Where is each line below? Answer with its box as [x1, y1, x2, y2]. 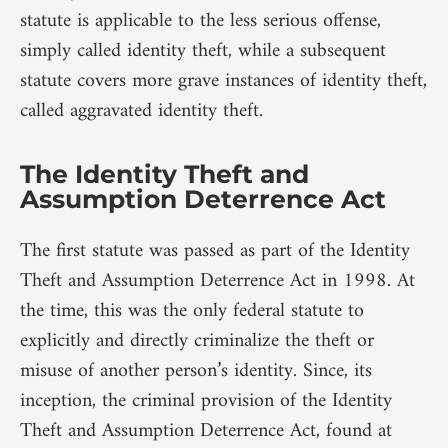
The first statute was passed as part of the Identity [20, 233, 410, 269]
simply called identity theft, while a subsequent [20, 34, 386, 70]
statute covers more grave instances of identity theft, [20, 64, 427, 100]
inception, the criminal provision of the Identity [20, 383, 392, 419]
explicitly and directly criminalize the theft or [20, 323, 374, 359]
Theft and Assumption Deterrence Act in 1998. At [20, 263, 415, 299]
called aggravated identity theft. [20, 94, 263, 130]
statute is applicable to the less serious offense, [20, 4, 381, 40]
